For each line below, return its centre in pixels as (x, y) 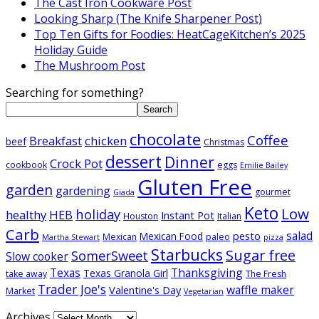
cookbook (26, 164)
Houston (141, 216)
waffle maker (260, 289)
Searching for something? (75, 92)
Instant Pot (188, 215)
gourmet (273, 192)
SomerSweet (110, 255)
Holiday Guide (71, 49)
